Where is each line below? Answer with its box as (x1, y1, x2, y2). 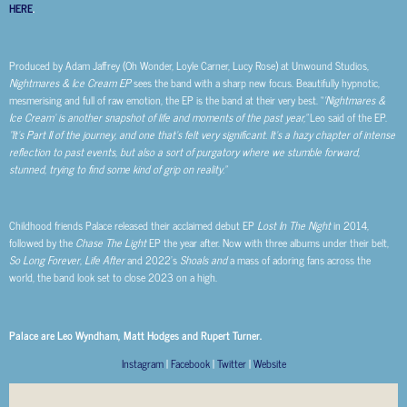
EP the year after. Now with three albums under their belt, (146, 233, 389, 253)
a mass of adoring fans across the (230, 251, 371, 270)
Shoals (180, 251, 208, 270)
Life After (84, 251, 124, 270)
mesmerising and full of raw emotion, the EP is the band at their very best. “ (9, 90, 323, 109)
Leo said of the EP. (310, 107, 387, 126)
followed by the (9, 233, 75, 253)
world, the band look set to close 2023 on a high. (9, 268, 220, 287)
